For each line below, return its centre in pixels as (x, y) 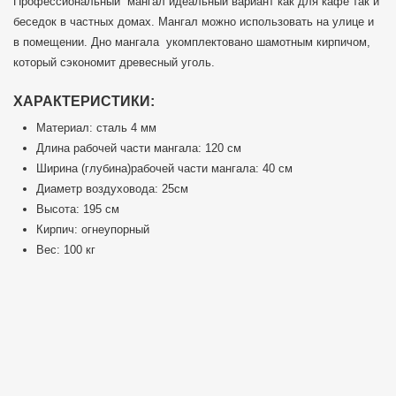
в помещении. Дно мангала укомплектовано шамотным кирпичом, (192, 42)
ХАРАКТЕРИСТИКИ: (84, 102)
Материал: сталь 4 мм (96, 128)
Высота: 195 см (78, 209)
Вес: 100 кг (66, 250)
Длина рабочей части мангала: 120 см (139, 148)
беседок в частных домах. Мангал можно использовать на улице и (194, 22)
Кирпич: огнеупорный (93, 230)
